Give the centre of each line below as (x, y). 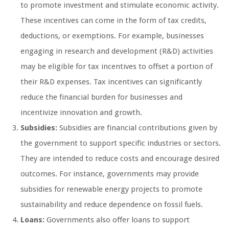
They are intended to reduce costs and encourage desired (120, 159)
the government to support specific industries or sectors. (121, 143)
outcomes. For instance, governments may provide (110, 174)
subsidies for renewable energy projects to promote (111, 189)
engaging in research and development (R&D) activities (117, 51)
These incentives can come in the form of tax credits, (113, 21)
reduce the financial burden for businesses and (101, 97)
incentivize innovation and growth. (81, 113)
